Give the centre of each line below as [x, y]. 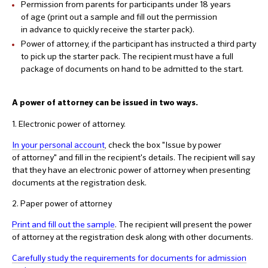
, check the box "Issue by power [163, 144]
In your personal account [58, 144]
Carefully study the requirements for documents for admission [129, 258]
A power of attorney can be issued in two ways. [105, 103]
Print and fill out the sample [63, 224]
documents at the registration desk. [79, 182]
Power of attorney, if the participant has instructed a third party [138, 43]
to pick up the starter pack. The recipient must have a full [127, 56]
